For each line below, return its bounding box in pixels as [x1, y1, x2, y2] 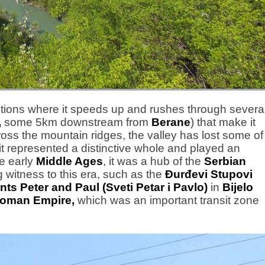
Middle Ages [36, 155, 103, 167]
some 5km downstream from [1, 116, 151, 128]
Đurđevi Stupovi [165, 168, 253, 180]
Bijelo [222, 181, 253, 193]
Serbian [204, 155, 246, 167]
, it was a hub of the [103, 155, 204, 167]
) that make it [190, 116, 256, 128]
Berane [151, 116, 190, 128]
